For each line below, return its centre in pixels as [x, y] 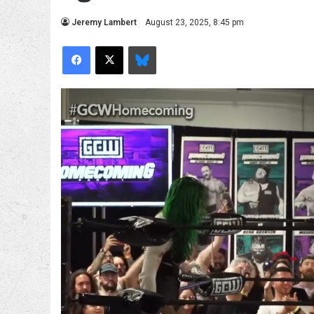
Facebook [110, 45]
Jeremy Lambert [104, 22]
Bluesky [171, 45]
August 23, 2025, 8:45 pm [194, 22]
